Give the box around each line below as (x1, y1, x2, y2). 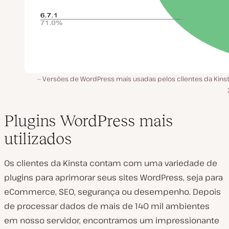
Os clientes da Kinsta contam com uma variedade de (4, 157, 217, 169)
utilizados (4, 129, 72, 148)
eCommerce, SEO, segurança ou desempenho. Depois (4, 186, 221, 197)
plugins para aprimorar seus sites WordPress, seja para (4, 171, 223, 183)
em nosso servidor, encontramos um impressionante (4, 214, 219, 226)
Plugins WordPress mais (4, 111, 173, 130)
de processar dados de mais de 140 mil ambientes (4, 200, 210, 212)
